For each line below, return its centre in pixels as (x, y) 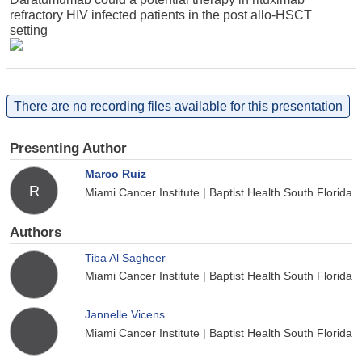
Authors (36, 232)
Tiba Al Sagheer (125, 257)
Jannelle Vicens (125, 315)
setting (29, 30)
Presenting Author (68, 149)
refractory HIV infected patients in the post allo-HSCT (161, 15)
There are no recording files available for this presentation (178, 106)
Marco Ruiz (116, 174)
